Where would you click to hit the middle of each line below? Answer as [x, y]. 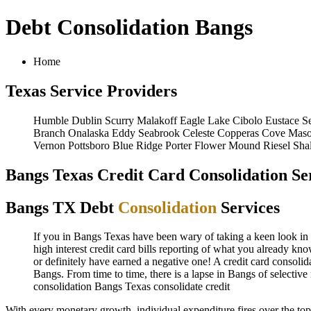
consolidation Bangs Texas [92, 287]
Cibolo [247, 120]
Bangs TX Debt [62, 207]
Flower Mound [227, 145]
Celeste [199, 133]
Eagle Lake [205, 120]
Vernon [49, 145]
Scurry [119, 120]
